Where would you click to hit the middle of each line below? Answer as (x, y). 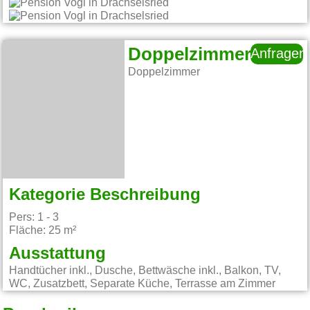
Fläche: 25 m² (43, 231)
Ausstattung (58, 254)
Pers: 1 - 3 (34, 218)
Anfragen (279, 54)
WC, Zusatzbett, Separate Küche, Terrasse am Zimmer (143, 284)
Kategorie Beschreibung (105, 195)
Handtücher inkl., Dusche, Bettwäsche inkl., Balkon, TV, (145, 271)
